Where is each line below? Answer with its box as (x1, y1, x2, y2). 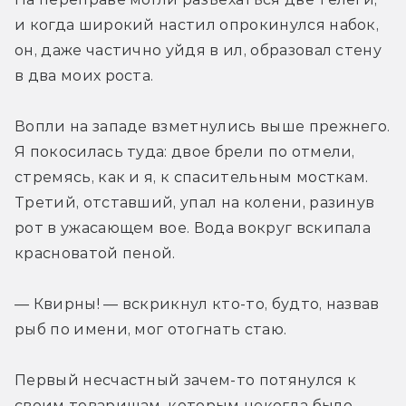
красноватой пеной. (14, 244, 176, 262)
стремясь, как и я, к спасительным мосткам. (14, 168, 369, 186)
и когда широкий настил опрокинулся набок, (14, 15, 380, 34)
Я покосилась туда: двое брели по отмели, (14, 142, 355, 160)
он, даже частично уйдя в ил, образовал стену (14, 41, 382, 59)
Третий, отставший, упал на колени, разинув (14, 193, 375, 211)
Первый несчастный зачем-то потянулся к (14, 371, 357, 389)
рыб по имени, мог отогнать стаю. (14, 320, 287, 338)
